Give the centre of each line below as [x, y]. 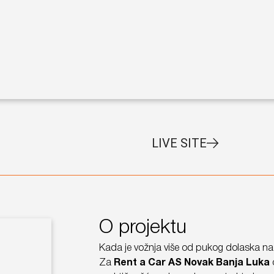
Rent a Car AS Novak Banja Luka [191, 263]
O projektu [143, 228]
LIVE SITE [179, 143]
